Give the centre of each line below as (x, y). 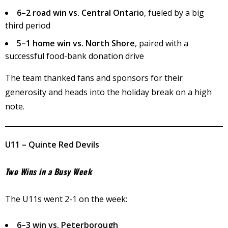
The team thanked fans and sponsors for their (94, 78)
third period (28, 26)
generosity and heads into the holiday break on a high (108, 92)
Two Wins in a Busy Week (49, 172)
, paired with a (162, 44)
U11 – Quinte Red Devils (52, 145)
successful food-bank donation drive (75, 56)
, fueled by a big (174, 13)
